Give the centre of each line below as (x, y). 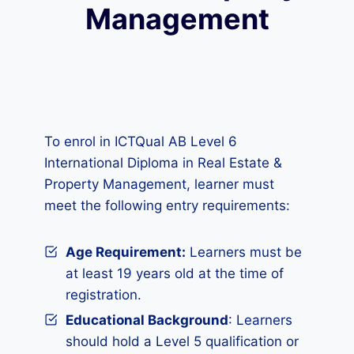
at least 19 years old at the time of (175, 273)
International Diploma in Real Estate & (163, 163)
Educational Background (147, 320)
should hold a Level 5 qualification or (182, 341)
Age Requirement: (126, 252)
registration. (104, 295)
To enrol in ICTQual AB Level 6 (141, 141)
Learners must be (244, 252)
